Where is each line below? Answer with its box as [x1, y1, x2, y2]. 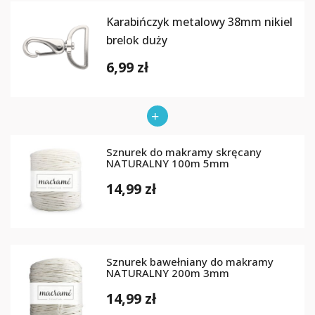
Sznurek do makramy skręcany [106, 145, 262, 159]
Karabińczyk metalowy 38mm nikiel [106, 14, 292, 30]
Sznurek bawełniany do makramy [106, 255, 274, 269]
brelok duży [106, 32, 167, 48]
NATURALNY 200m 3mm [106, 266, 229, 280]
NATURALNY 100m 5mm [106, 156, 229, 170]
